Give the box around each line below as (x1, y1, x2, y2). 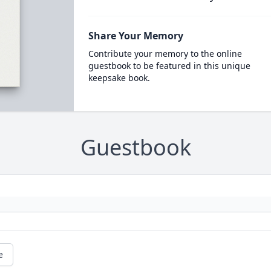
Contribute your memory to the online (88, 48, 242, 59)
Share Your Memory (88, 29, 183, 42)
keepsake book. (88, 72, 150, 83)
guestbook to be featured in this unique (88, 60, 250, 71)
